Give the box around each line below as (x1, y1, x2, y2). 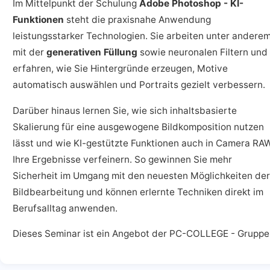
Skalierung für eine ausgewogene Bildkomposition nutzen (13, 121, 264, 133)
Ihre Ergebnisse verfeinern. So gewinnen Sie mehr (13, 153, 232, 165)
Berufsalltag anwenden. (13, 202, 118, 214)
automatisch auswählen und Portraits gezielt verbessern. (13, 79, 265, 91)
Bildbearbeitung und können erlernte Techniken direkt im (13, 186, 263, 198)
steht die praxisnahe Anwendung (64, 14, 211, 26)
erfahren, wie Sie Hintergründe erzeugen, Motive (13, 63, 228, 75)
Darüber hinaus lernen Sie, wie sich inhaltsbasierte (13, 104, 237, 116)
